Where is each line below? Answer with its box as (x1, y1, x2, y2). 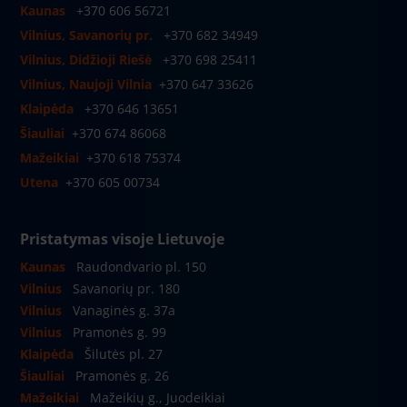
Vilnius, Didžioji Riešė (20, 51, 155, 69)
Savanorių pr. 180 (73, 280, 180, 298)
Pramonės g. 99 (73, 323, 166, 342)
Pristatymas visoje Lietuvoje (20, 229, 224, 250)
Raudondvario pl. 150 (76, 258, 206, 276)
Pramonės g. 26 (75, 367, 169, 385)
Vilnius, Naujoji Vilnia (20, 75, 152, 94)
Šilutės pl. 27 (84, 345, 163, 363)
